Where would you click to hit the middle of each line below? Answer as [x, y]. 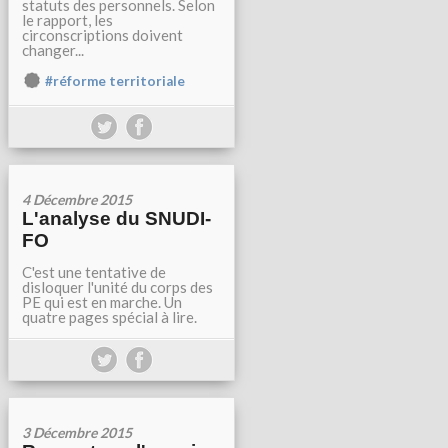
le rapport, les [67, 20]
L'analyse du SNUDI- [116, 218]
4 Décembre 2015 [77, 199]
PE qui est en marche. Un [102, 302]
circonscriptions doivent [102, 35]
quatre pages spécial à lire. [109, 317]
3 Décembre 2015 [77, 432]
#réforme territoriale [115, 81]
